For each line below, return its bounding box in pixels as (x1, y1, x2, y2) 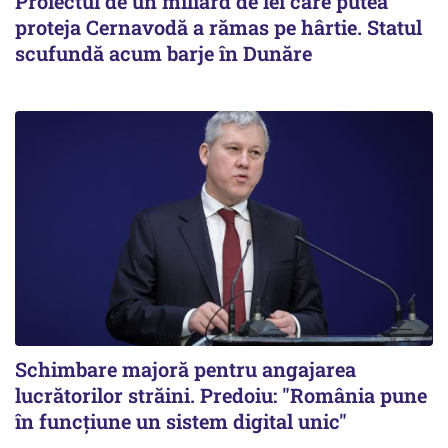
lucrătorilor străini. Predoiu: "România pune (15, 382, 427, 409)
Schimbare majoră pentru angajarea (15, 356, 356, 383)
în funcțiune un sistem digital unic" (15, 408, 347, 435)
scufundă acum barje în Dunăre (15, 40, 312, 66)
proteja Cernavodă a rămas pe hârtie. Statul (15, 14, 422, 40)
